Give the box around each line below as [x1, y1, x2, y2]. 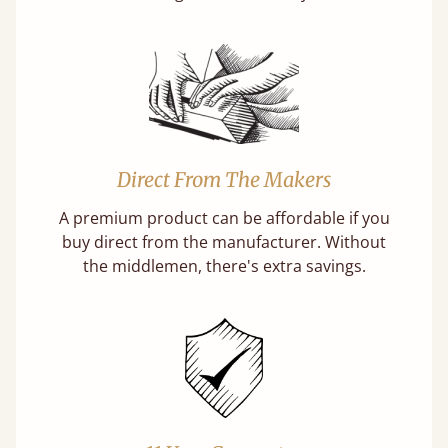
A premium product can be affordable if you [58, 207, 390, 229]
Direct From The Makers [117, 167, 331, 192]
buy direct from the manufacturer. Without [62, 231, 386, 253]
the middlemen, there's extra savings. [82, 255, 366, 277]
